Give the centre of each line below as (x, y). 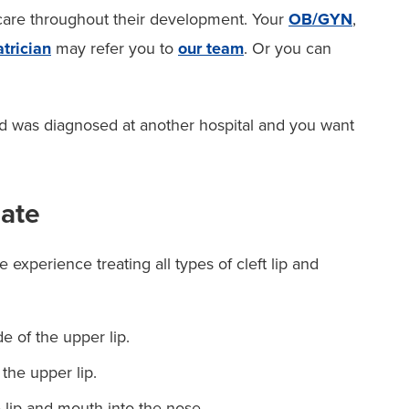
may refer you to (115, 48)
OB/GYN (320, 19)
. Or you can (288, 48)
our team (211, 48)
